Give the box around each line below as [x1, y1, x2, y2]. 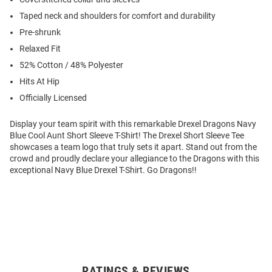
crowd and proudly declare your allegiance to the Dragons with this [10, 153, 259, 163]
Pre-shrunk [19, 27, 61, 37]
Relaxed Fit [19, 43, 61, 53]
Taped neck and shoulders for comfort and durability [19, 10, 216, 21]
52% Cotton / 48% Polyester [19, 59, 123, 70]
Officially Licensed [19, 92, 87, 103]
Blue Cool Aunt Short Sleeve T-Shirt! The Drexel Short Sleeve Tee [10, 130, 244, 140]
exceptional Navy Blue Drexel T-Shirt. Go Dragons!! [10, 165, 197, 175]
